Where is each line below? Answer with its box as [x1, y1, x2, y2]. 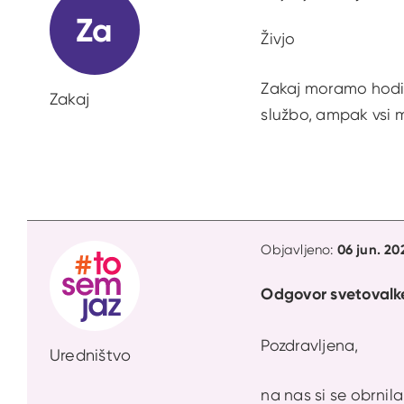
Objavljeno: [261, 242, 337, 259]
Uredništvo [50, 345, 132, 365]
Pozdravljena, [261, 335, 359, 354]
